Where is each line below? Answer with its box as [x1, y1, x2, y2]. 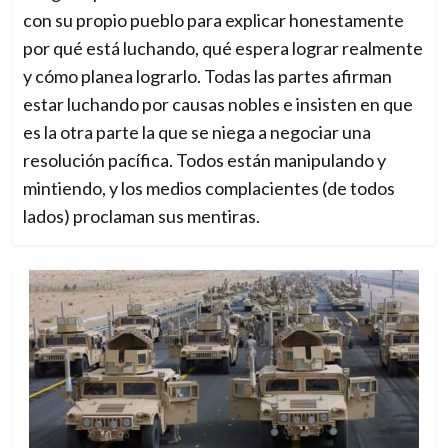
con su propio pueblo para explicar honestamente [23, 9, 405, 32]
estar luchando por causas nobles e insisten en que [23, 93, 414, 116]
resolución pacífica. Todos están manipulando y [23, 149, 387, 172]
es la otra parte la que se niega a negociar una [23, 121, 372, 144]
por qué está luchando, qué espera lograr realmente [23, 37, 424, 60]
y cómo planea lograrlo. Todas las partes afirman [23, 65, 393, 88]
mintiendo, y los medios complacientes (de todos [23, 177, 396, 200]
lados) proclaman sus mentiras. [23, 205, 261, 228]
